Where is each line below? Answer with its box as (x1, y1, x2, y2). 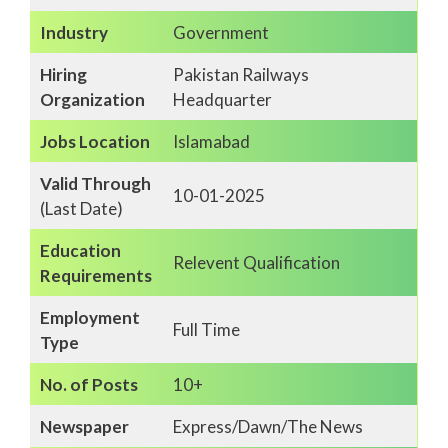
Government (172, 22, 269, 44)
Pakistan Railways (172, 64, 309, 86)
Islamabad (172, 131, 250, 153)
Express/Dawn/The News (172, 416, 363, 438)
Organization (39, 89, 145, 111)
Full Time (172, 319, 240, 341)
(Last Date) (39, 198, 123, 220)
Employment (39, 307, 140, 329)
